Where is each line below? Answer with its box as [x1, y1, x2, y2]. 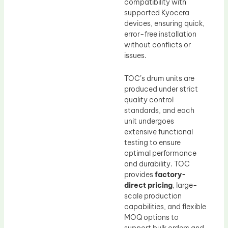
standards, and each [124, 106, 194, 116]
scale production [124, 191, 182, 201]
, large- [173, 181, 197, 190]
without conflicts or [124, 40, 191, 49]
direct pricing [124, 181, 173, 190]
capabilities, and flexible [124, 202, 206, 212]
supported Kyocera [124, 8, 189, 17]
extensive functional [124, 127, 193, 137]
